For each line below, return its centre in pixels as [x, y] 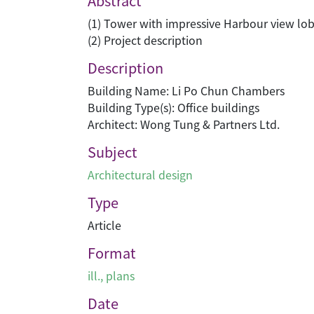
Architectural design [140, 175]
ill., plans [111, 275]
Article [104, 225]
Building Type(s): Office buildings [173, 107]
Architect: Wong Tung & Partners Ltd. [184, 124]
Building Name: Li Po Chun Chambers [186, 90]
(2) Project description [145, 40]
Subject [112, 152]
